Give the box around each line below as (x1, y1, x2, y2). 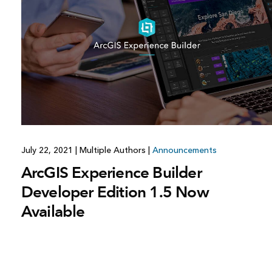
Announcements (152, 145, 217, 156)
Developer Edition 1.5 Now (21, 182, 209, 202)
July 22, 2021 (21, 145, 75, 156)
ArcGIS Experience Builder (21, 163, 202, 183)
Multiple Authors (76, 145, 148, 156)
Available (21, 202, 85, 222)
